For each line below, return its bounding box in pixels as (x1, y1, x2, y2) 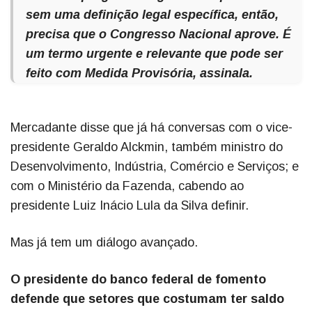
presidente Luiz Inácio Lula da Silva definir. (10, 198, 249, 213)
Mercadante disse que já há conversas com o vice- (10, 120, 292, 135)
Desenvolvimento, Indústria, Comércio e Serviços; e (10, 159, 299, 174)
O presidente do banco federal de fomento (10, 272, 266, 287)
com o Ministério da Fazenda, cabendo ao (10, 179, 244, 194)
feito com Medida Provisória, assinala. (26, 66, 253, 81)
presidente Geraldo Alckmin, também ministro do (10, 140, 283, 155)
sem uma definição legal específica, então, (26, 8, 279, 22)
